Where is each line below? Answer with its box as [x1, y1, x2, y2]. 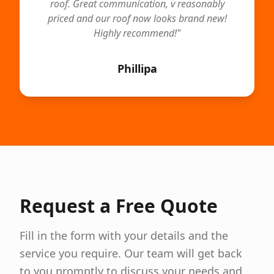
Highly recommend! [94, 26, 177, 40]
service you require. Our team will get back [20, 246, 242, 261]
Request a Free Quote [20, 193, 218, 218]
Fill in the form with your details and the [20, 228, 228, 243]
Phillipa [117, 61, 157, 76]
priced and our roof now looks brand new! [47, 12, 227, 25]
